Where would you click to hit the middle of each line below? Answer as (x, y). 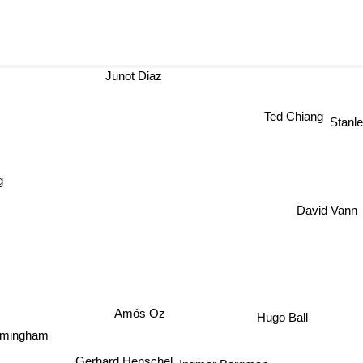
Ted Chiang (295, 110)
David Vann (325, 211)
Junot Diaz (149, 76)
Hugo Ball (280, 318)
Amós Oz (143, 310)
